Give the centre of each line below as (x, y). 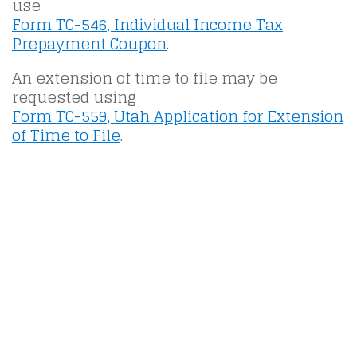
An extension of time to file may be (145, 78)
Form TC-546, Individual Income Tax (147, 25)
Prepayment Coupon (89, 44)
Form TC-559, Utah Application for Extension (178, 117)
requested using (74, 98)
